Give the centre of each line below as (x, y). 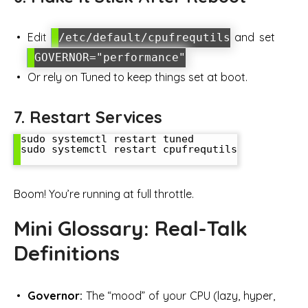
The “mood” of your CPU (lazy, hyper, (179, 296)
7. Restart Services (88, 117)
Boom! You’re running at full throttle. (104, 194)
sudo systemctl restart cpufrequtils (129, 150)
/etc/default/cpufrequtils (144, 38)
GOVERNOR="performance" (110, 58)
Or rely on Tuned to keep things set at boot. (137, 77)
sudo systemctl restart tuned (107, 139)
